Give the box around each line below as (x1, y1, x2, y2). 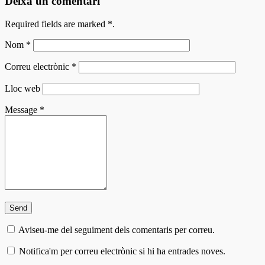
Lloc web (5, 83, 40, 93)
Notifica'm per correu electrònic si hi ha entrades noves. (19, 245, 225, 256)
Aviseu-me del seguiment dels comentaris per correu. (18, 224, 215, 235)
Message (5, 104, 40, 115)
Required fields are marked (5, 18, 108, 29)
